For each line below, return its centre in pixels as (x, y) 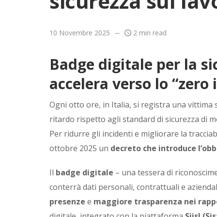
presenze (67, 202)
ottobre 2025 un (80, 148)
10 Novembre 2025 (80, 33)
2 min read (149, 33)
